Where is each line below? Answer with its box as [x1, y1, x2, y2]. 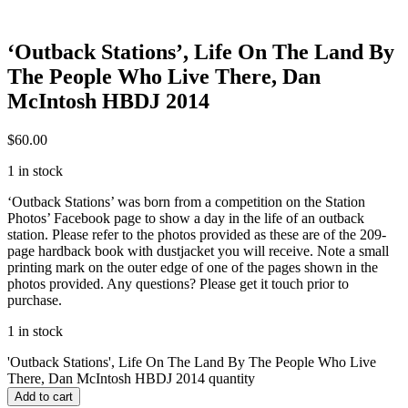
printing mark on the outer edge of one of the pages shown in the [7, 259, 378, 275]
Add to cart [15, 389, 73, 403]
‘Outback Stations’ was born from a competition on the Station [7, 193, 365, 209]
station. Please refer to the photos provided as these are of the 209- [7, 226, 386, 242]
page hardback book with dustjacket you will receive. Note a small [7, 242, 389, 259]
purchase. [7, 291, 62, 308]
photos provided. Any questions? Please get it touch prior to [7, 275, 349, 291]
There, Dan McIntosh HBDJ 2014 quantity [7, 370, 255, 386]
